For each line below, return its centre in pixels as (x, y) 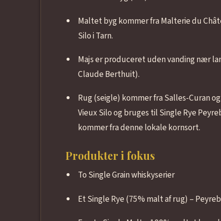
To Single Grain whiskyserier (127, 175)
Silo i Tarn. (96, 36)
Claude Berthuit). (109, 74)
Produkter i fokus (110, 156)
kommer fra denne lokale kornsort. (139, 128)
